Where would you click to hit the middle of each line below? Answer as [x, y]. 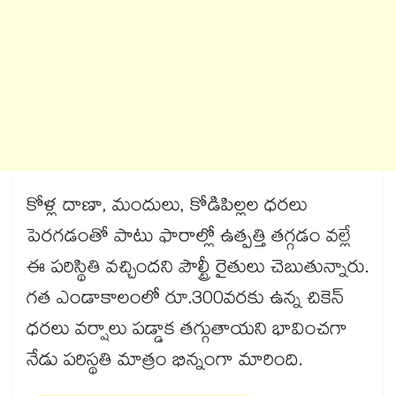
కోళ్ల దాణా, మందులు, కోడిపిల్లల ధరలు [167, 208]
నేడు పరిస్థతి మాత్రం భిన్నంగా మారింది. [164, 363]
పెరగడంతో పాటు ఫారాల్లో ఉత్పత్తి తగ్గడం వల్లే [189, 239]
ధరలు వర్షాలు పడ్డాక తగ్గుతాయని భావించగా [187, 332]
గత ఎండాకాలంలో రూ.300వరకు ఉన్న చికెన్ [185, 301]
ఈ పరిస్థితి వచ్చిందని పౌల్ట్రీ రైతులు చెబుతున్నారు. [198, 270]
